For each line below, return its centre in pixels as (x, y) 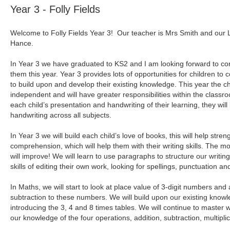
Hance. (23, 43)
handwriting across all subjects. (61, 115)
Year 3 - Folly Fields (55, 9)
